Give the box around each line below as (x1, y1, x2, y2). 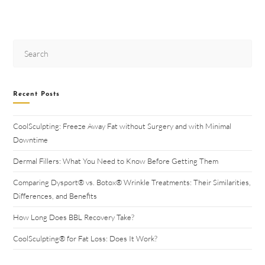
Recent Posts (13, 91, 60, 98)
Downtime (13, 135, 49, 144)
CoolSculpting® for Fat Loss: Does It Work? (13, 234, 160, 243)
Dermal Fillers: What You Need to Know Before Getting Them (13, 156, 219, 166)
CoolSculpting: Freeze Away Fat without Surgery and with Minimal (13, 121, 232, 131)
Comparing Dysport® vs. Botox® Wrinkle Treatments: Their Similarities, (13, 177, 251, 187)
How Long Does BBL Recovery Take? (13, 212, 137, 222)
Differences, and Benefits (13, 191, 98, 201)
